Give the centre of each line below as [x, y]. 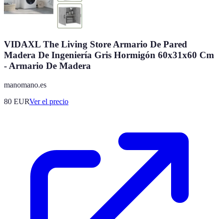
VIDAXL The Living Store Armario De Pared [96, 44]
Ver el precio [49, 102]
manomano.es [25, 85]
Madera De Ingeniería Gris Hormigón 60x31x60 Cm [109, 55]
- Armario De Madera [47, 66]
